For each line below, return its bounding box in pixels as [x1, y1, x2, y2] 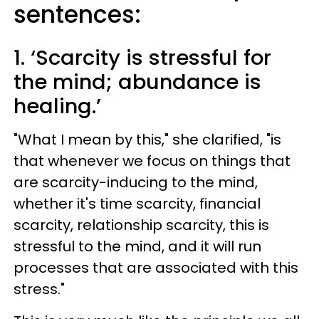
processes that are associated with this [14, 258, 298, 278]
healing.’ [14, 92, 101, 120]
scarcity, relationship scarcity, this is [14, 215, 269, 235]
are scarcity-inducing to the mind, [14, 172, 258, 192]
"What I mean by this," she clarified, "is [14, 130, 281, 150]
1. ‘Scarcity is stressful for [14, 43, 271, 72]
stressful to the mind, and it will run [14, 236, 261, 256]
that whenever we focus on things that [14, 151, 291, 171]
